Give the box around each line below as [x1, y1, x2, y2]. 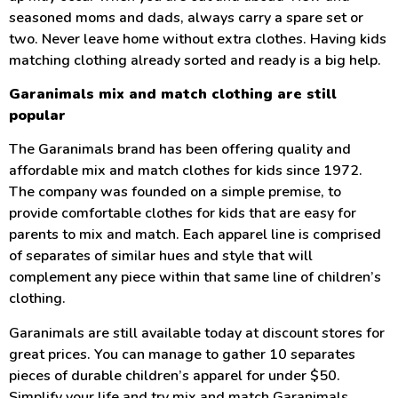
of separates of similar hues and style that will [9, 246, 313, 267]
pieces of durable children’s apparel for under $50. [9, 365, 340, 386]
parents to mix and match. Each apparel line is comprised [9, 225, 381, 245]
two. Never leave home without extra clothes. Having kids [9, 28, 386, 49]
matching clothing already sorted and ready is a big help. [9, 50, 381, 70]
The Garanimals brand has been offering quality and [9, 139, 351, 160]
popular [9, 106, 66, 126]
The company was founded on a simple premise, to [9, 182, 341, 203]
